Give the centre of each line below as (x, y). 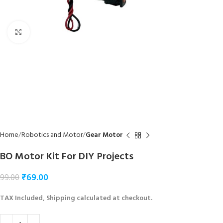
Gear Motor (104, 135)
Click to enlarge (53, 32)
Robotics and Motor (52, 135)
